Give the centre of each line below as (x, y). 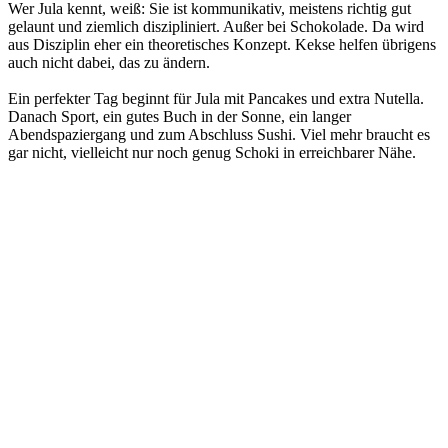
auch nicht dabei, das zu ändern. (109, 62)
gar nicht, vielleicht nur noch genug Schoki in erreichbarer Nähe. (212, 152)
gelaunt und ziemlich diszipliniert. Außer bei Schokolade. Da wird (216, 26)
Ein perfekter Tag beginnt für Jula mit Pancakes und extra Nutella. (216, 98)
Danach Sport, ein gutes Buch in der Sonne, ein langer (179, 116)
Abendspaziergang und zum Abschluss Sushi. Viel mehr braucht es (219, 134)
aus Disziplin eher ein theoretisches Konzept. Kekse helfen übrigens (222, 44)
